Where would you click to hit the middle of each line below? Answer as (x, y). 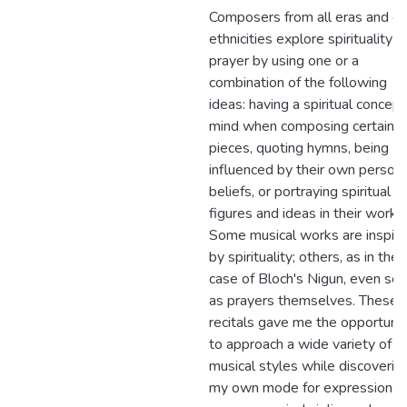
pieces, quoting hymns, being (299, 148)
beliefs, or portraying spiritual (300, 192)
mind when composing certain (302, 126)
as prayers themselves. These (303, 301)
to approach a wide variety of (300, 344)
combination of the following (298, 83)
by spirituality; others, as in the (304, 257)
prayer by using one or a (284, 61)
